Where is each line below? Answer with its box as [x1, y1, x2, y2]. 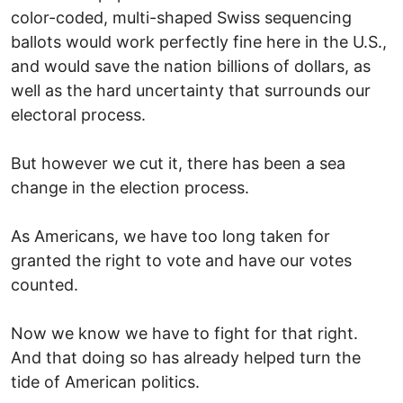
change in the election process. [11, 177, 249, 197]
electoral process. [11, 104, 146, 124]
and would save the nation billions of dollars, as [11, 56, 371, 76]
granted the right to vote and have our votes [11, 250, 352, 270]
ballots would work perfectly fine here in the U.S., [11, 31, 387, 51]
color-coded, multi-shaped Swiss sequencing [11, 7, 352, 27]
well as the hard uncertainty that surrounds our [11, 80, 371, 100]
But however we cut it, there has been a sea [11, 153, 345, 173]
